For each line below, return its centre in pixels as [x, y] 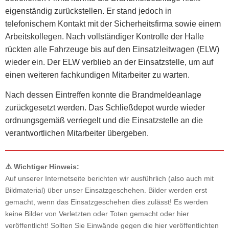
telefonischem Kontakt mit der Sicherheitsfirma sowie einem [113, 24]
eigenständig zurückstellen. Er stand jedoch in [88, 11]
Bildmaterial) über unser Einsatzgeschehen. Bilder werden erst [106, 190]
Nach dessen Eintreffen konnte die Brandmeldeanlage [103, 95]
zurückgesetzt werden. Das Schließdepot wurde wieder [105, 108]
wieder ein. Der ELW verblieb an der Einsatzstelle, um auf [109, 62]
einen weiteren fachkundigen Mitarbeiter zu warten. [97, 75]
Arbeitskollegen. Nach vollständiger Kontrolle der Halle [105, 36]
